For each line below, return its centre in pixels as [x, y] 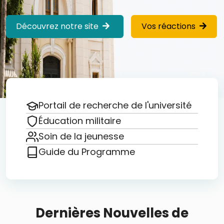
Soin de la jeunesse [81, 136]
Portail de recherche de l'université [115, 105]
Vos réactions [168, 26]
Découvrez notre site [57, 26]
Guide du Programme [87, 152]
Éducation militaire [80, 121]
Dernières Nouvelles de [112, 213]
